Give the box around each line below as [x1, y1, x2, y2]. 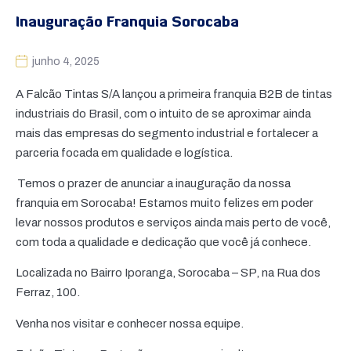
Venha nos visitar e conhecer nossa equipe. [16, 317, 248, 330]
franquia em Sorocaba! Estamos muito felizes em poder [16, 197, 313, 210]
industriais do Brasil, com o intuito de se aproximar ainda [16, 107, 311, 120]
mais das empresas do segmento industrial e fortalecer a [16, 126, 318, 139]
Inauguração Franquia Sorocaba [16, 15, 239, 31]
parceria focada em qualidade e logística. [16, 146, 235, 159]
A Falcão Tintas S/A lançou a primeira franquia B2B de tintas [16, 87, 332, 100]
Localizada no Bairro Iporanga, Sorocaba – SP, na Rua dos [16, 266, 320, 280]
